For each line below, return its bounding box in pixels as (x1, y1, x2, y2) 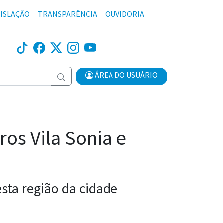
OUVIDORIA (105, 9, 144, 19)
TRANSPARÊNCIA (38, 9, 97, 19)
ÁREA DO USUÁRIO (93, 70, 158, 80)
